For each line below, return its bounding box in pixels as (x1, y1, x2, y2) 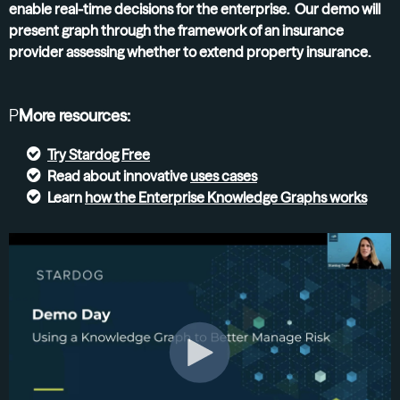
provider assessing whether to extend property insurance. (9, 43, 371, 61)
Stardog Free (69, 146, 150, 163)
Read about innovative (47, 167, 190, 185)
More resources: (19, 105, 130, 126)
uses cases (190, 167, 257, 185)
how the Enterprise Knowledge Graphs (85, 188, 327, 206)
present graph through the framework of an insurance (9, 21, 344, 39)
